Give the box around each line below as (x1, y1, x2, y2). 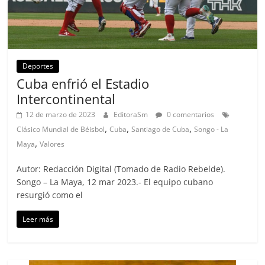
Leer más (22, 214, 54, 225)
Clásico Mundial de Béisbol (17, 124, 105, 135)
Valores (40, 139, 65, 150)
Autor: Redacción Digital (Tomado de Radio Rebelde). (17, 163, 226, 175)
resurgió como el (17, 189, 83, 201)
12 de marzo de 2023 (25, 109, 96, 120)
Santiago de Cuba (131, 124, 190, 135)
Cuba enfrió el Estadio (17, 75, 150, 93)
